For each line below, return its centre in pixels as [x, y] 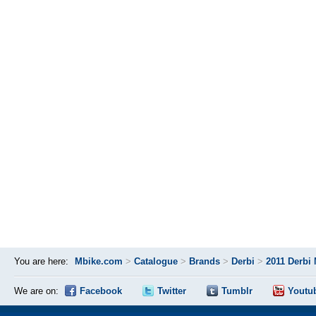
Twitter [172, 291]
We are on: [36, 291]
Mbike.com [99, 261]
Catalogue [156, 261]
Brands [205, 261]
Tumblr [237, 291]
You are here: [41, 261]
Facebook [101, 291]
